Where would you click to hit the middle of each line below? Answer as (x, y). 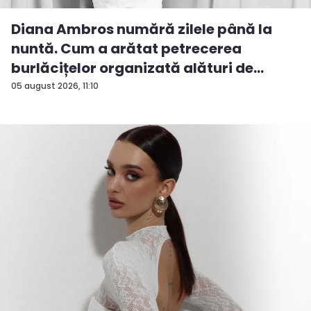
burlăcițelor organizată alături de (132, 68)
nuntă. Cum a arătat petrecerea (126, 48)
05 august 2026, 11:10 (55, 85)
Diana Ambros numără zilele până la (142, 29)
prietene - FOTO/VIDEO (124, 87)
